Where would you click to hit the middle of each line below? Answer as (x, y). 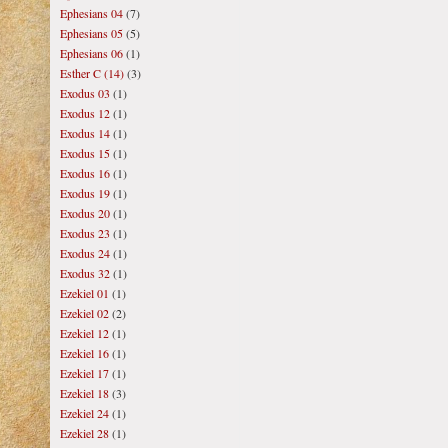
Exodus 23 (85, 233)
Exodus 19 (85, 193)
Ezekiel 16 (84, 353)
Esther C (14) (92, 73)
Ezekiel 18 (84, 393)
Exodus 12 (85, 113)
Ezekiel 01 (84, 293)
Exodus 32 (85, 273)
